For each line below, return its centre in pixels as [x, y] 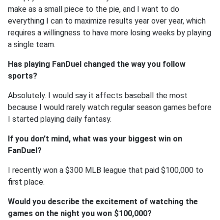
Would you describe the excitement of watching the [103, 202]
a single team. [32, 44]
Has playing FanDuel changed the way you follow [97, 64]
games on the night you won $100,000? [80, 213]
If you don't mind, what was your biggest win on [95, 139]
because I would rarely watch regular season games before [110, 107]
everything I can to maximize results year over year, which [107, 21]
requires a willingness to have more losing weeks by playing [110, 33]
